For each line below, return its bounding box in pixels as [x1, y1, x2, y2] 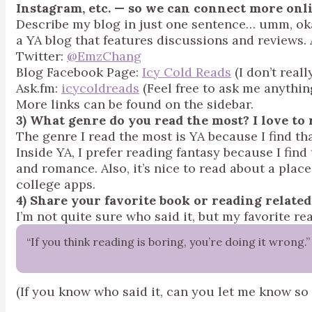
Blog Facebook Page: [16, 64, 142, 80]
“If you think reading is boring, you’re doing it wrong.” [26, 235, 310, 249]
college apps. [16, 176, 95, 192]
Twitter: [16, 48, 67, 64]
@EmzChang [67, 48, 141, 64]
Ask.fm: [16, 80, 61, 96]
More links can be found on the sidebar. [16, 96, 253, 112]
